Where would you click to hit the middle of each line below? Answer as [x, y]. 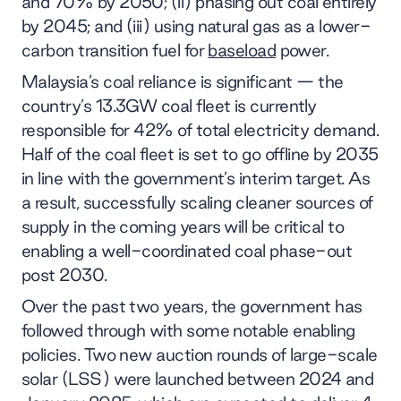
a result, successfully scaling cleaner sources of [197, 202]
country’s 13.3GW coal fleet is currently [169, 105]
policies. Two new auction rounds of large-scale [200, 354]
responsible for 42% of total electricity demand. [200, 129]
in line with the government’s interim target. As [196, 178]
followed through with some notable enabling [188, 330]
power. [303, 50]
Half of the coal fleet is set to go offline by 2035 [200, 154]
